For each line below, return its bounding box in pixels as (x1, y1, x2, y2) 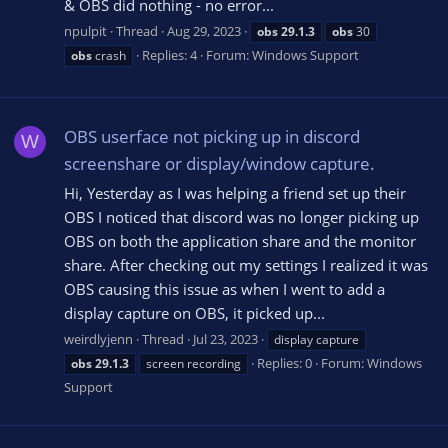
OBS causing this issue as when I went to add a (64, 278, 385, 299)
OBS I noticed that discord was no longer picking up (64, 206, 419, 227)
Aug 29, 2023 (167, 21, 241, 40)
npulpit (64, 21, 107, 40)
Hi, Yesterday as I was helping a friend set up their (64, 182, 406, 203)
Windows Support (252, 45, 359, 64)
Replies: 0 (257, 353, 312, 372)
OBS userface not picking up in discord (64, 125, 360, 149)
